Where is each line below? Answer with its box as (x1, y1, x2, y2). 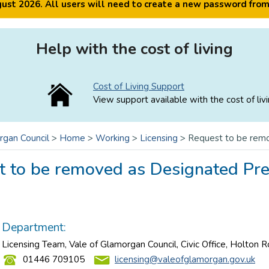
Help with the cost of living (36, 38, 233, 59)
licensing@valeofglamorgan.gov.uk (115, 253, 255, 265)
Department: (2, 220, 69, 235)
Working (95, 132, 130, 144)
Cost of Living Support (93, 80, 184, 92)
